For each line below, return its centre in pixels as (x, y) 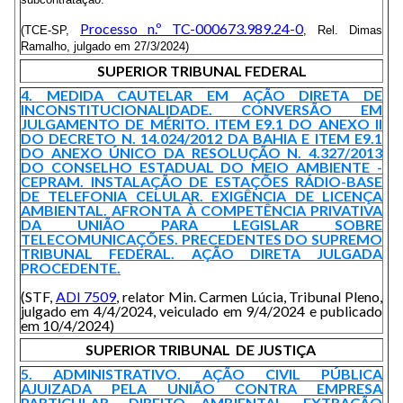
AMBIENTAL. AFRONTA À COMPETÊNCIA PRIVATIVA (201, 210)
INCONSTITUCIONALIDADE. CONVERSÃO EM (201, 109)
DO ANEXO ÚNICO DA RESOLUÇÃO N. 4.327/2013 (201, 152)
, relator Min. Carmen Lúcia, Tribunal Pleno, (249, 296)
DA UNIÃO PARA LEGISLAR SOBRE (201, 224)
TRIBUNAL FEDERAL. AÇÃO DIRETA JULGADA (201, 253)
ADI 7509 (86, 296)
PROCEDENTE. (71, 268)
